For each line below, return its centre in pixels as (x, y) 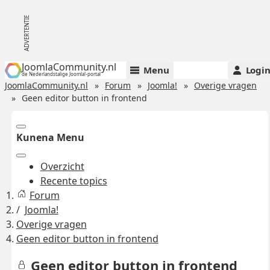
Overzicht (62, 167)
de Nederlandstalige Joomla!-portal (61, 74)
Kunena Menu (50, 138)
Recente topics (74, 181)
